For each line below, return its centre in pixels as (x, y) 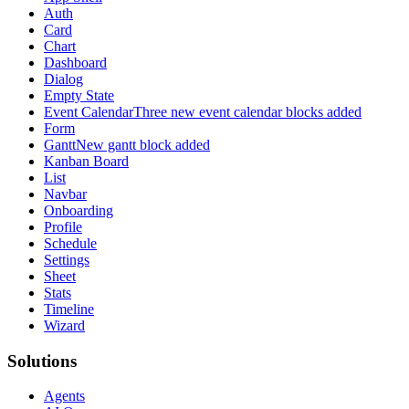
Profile (63, 226)
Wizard (64, 325)
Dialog (63, 79)
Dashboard (75, 62)
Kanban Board (86, 161)
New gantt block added (143, 144)
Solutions (42, 361)
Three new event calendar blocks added (247, 111)
